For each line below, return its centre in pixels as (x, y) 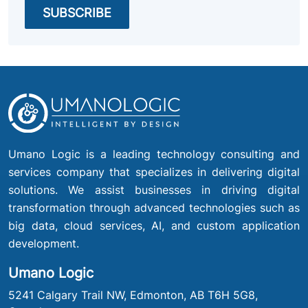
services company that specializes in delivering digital (154, 172)
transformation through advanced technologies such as (154, 208)
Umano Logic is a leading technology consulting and (154, 154)
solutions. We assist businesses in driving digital (154, 190)
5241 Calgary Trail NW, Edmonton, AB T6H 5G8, (133, 295)
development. (44, 244)
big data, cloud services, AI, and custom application (154, 226)
